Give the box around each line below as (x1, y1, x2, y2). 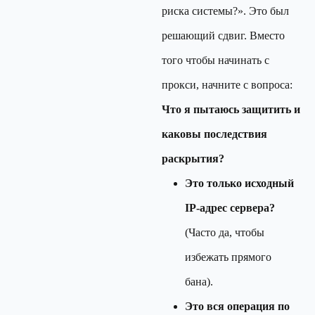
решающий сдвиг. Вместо (162, 30, 285, 41)
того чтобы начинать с (162, 54, 269, 66)
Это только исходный (185, 177, 294, 189)
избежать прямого (185, 251, 271, 263)
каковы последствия (162, 128, 267, 140)
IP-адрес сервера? (185, 202, 275, 214)
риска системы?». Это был (162, 5, 289, 17)
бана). (185, 276, 213, 288)
